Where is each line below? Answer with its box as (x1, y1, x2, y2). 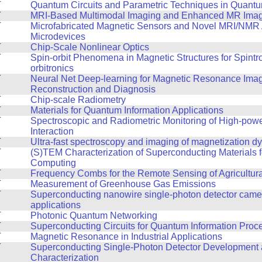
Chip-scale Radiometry (30, 94, 126, 105)
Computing (30, 157, 76, 168)
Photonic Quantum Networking (30, 210, 157, 220)
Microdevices (30, 31, 85, 42)
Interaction (30, 126, 74, 136)
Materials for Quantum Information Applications (30, 105, 223, 115)
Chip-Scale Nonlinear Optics (30, 42, 149, 52)
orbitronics (30, 63, 74, 73)
